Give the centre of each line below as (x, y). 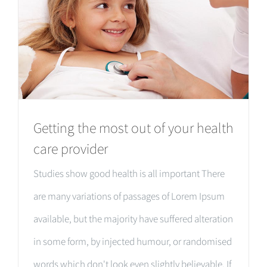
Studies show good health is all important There (129, 173)
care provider (71, 148)
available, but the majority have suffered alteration (133, 218)
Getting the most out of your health (133, 128)
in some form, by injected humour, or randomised (133, 241)
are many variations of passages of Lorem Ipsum (129, 196)
